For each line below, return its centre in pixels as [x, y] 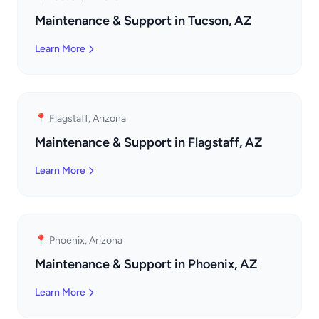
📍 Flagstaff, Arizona [80, 119]
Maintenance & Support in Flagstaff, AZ [148, 142]
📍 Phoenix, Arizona [79, 240]
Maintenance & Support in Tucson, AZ [143, 21]
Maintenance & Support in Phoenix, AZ [146, 264]
